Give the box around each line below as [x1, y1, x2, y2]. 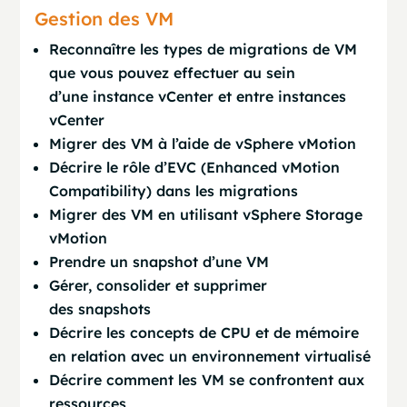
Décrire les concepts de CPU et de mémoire [49, 323, 360, 342]
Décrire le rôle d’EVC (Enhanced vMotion [49, 158, 341, 176]
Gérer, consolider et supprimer [49, 276, 268, 294]
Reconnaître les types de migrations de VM [49, 40, 358, 58]
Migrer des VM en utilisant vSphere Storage [49, 205, 363, 223]
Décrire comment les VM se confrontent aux [49, 371, 365, 389]
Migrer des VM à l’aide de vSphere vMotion [49, 134, 357, 153]
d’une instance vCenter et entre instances [49, 87, 347, 105]
